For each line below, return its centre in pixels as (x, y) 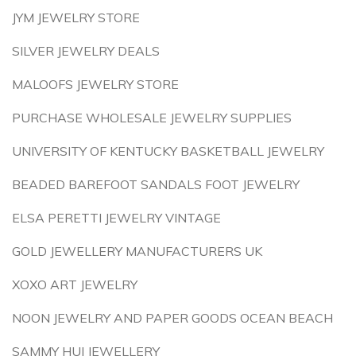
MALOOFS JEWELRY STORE (95, 84)
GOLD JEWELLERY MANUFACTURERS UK (137, 251)
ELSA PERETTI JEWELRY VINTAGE (116, 218)
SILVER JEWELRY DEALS (86, 51)
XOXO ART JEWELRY (75, 284)
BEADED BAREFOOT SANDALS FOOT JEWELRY (156, 184)
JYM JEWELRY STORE (76, 17)
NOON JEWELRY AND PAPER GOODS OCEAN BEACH (172, 318)
